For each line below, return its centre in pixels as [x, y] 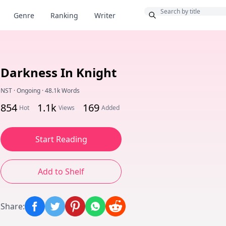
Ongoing [29, 91]
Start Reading [61, 139]
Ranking [64, 15]
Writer [105, 15]
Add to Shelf [61, 172]
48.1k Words [62, 91]
